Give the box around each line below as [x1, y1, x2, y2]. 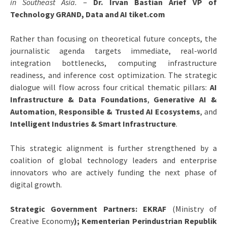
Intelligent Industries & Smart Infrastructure [10, 118, 176, 129]
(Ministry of [172, 203, 217, 214]
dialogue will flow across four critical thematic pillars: [10, 82, 210, 92]
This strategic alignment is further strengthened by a [10, 142, 217, 153]
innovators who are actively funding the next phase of [10, 167, 217, 177]
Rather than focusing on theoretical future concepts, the [10, 33, 217, 44]
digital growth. [10, 179, 62, 190]
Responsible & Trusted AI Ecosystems [59, 106, 200, 117]
